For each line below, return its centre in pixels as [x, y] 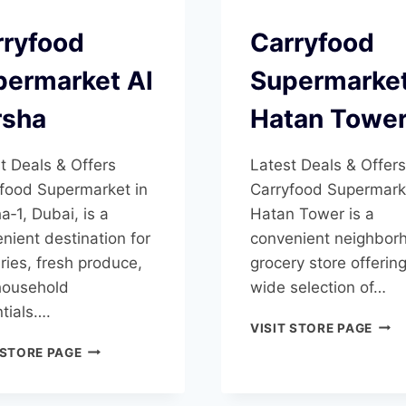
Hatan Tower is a [312, 213]
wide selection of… [318, 287]
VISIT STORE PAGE [311, 328]
